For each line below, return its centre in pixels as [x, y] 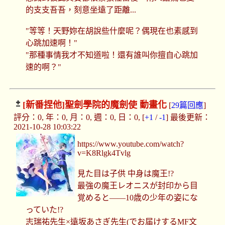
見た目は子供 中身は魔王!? [126, 174]
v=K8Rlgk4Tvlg [104, 153]
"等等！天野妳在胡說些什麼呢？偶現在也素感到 [111, 31]
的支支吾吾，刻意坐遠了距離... [81, 10]
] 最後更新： [188, 118]
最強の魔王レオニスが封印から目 [138, 186]
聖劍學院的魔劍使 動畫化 [116, 105]
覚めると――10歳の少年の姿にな [138, 198]
